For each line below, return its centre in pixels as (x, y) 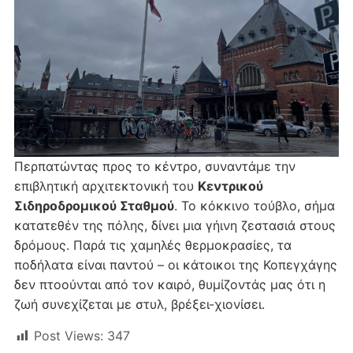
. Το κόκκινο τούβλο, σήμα (254, 206)
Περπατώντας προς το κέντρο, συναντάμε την (154, 167)
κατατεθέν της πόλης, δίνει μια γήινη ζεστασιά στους (175, 226)
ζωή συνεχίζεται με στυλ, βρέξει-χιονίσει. (139, 305)
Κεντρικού (230, 186)
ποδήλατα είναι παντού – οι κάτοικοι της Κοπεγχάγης (175, 265)
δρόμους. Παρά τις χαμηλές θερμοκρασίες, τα (152, 245)
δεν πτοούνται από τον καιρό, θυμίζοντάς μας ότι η (169, 285)
